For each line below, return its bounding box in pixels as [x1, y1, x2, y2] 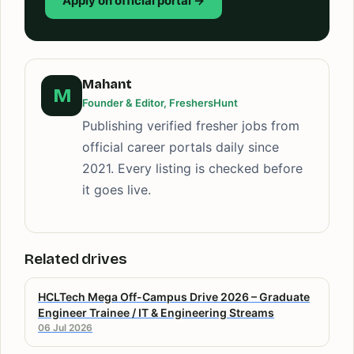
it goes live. [82, 181, 151, 198]
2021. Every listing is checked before [82, 160, 303, 176]
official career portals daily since [82, 138, 279, 155]
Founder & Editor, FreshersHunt [82, 96, 238, 109]
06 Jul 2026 [38, 321, 92, 333]
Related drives [24, 249, 127, 268]
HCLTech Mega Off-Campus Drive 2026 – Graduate [38, 289, 310, 303]
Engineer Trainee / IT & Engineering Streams [38, 305, 274, 319]
